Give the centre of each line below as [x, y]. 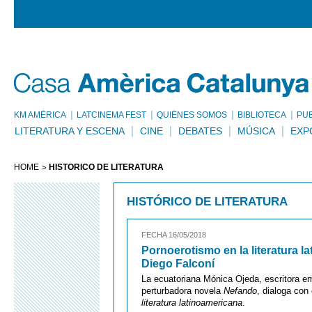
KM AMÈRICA [40, 115]
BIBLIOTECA [262, 115]
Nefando [240, 291]
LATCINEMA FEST [111, 115]
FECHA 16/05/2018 [174, 235]
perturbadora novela [182, 291]
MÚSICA [256, 131]
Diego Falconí [178, 264]
